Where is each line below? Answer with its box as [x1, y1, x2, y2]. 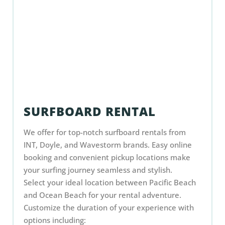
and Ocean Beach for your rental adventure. [24, 190, 181, 200]
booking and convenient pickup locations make [24, 152, 190, 162]
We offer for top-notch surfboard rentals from [24, 127, 186, 137]
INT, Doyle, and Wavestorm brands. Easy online [24, 140, 192, 150]
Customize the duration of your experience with [24, 202, 194, 212]
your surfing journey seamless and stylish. [24, 165, 172, 175]
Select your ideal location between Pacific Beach [24, 177, 196, 187]
